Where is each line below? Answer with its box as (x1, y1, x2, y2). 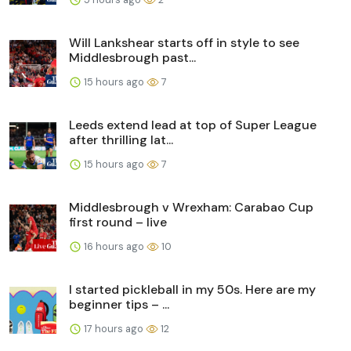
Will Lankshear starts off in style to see (69, 34, 299, 51)
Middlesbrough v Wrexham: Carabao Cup (69, 198, 313, 215)
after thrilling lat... (69, 131, 173, 148)
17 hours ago (81, 321, 146, 335)
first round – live (69, 213, 167, 230)
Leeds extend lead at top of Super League (69, 116, 317, 133)
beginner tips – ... (69, 295, 169, 313)
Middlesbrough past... (69, 49, 196, 66)
